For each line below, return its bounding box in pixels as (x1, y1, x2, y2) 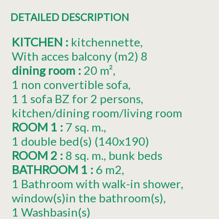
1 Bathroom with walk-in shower (12, 176, 181, 191)
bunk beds (108, 148, 162, 163)
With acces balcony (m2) (12, 49, 138, 64)
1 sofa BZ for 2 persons (21, 91, 141, 106)
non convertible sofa (21, 77, 128, 92)
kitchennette (71, 35, 140, 49)
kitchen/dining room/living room (12, 106, 182, 120)
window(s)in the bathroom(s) (12, 191, 163, 205)
